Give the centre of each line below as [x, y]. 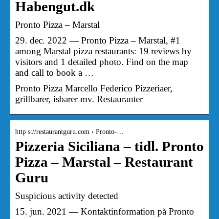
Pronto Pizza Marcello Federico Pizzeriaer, [94, 88]
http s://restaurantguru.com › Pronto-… [69, 131]
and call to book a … [55, 72]
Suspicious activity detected [67, 196]
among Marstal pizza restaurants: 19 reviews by [103, 51]
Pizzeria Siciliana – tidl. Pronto [109, 146]
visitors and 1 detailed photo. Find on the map [102, 62]
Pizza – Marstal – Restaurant [104, 162]
